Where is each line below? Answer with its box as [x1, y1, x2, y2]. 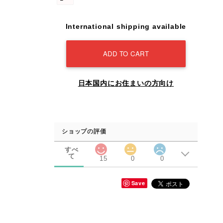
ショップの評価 [62, 128, 107, 135]
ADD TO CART [103, 49, 149, 59]
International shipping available [65, 22, 187, 31]
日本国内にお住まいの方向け [78, 79, 174, 88]
